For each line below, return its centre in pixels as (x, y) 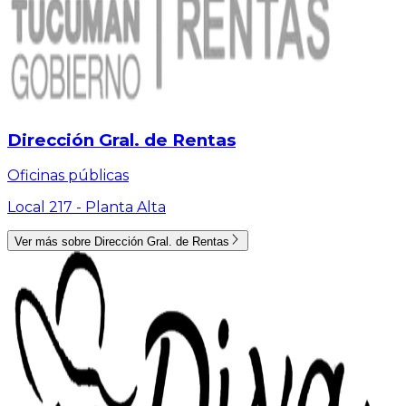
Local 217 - (46, 208)
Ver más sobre (54, 241)
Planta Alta (126, 208)
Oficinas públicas (68, 176)
